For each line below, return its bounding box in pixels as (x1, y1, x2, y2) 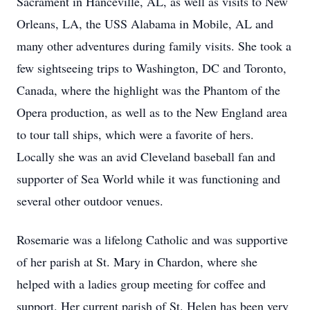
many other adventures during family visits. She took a (17, 37, 291, 54)
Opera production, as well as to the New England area (17, 104, 287, 120)
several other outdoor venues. (17, 192, 163, 209)
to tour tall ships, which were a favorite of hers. (17, 126, 254, 143)
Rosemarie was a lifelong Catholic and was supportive (17, 231, 288, 248)
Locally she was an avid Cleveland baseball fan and (17, 148, 275, 165)
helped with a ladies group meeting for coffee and (17, 275, 266, 292)
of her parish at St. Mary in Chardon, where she (17, 253, 257, 270)
